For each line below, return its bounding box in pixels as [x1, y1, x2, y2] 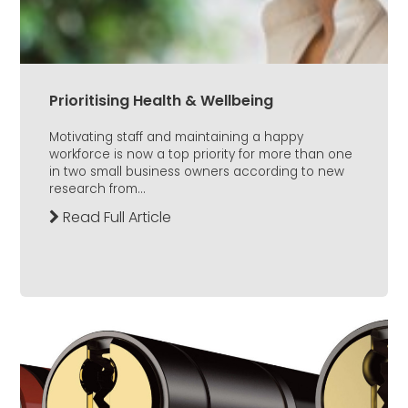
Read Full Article [59, 207, 171, 229]
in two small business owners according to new [49, 163, 344, 181]
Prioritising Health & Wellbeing [49, 90, 273, 112]
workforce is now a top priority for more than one [49, 146, 352, 164]
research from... [49, 180, 146, 199]
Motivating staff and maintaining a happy [49, 128, 303, 147]
